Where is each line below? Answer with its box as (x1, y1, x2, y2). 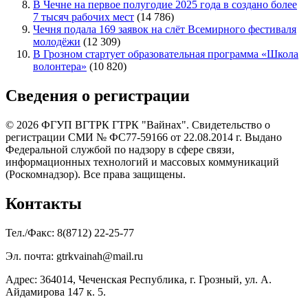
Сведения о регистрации (5, 86, 190, 104)
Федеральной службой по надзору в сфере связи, (5, 143, 234, 155)
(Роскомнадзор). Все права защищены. (5, 168, 186, 180)
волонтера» (33, 60, 87, 72)
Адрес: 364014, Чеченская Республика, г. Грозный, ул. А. (5, 273, 272, 285)
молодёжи (33, 35, 80, 47)
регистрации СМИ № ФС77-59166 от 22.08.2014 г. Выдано (5, 131, 282, 143)
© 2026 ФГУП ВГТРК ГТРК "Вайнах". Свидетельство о (5, 118, 270, 131)
